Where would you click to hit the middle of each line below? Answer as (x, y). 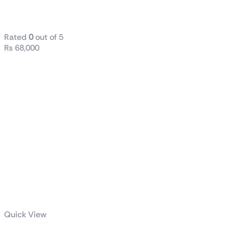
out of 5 (48, 37)
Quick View (25, 215)
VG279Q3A (46, 14)
